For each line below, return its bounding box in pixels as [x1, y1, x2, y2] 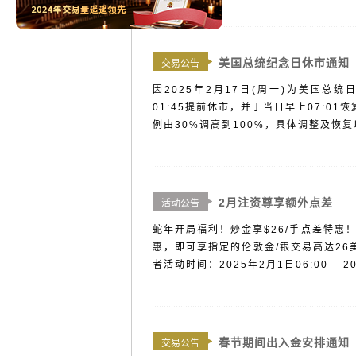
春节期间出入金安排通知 [219, 336, 350, 349]
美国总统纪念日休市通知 [219, 56, 350, 69]
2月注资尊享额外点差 [219, 196, 333, 209]
